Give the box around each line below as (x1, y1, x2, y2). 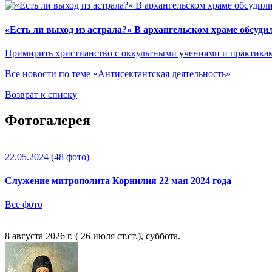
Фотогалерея (5, 112, 90, 128)
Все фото (5, 199, 42, 210)
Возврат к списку (5, 89, 77, 100)
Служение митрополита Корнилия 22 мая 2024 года (5, 175, 231, 186)
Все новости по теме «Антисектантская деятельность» (5, 69, 231, 79)
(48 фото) (49, 151, 89, 162)
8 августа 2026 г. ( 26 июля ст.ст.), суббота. (5, 231, 180, 242)
